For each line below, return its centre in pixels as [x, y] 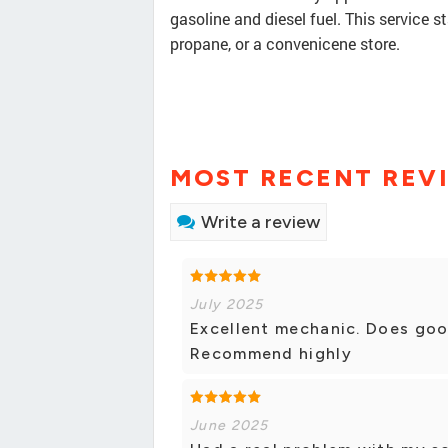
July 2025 [227, 305]
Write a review [260, 222]
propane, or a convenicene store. [285, 44]
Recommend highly [271, 354]
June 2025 [229, 426]
